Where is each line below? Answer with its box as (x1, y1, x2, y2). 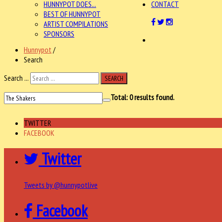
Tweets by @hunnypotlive (24, 179, 98, 190)
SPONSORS (44, 29, 74, 39)
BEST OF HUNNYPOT (44, 9, 101, 19)
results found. (133, 92, 174, 102)
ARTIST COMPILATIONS (44, 19, 108, 29)
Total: (111, 92, 129, 102)
